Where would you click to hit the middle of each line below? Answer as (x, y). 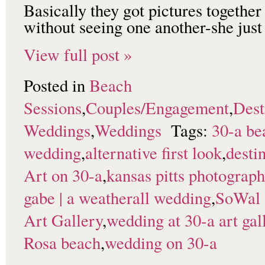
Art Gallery (63, 220)
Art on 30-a (63, 175)
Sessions (53, 108)
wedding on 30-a (161, 243)
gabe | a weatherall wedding (117, 198)
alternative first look (153, 153)
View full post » (78, 55)
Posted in (56, 85)
